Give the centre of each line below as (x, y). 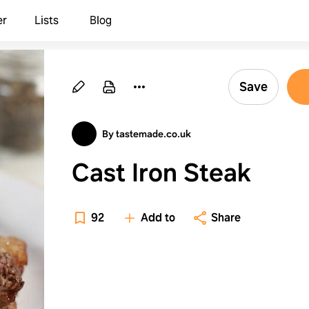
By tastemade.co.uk (147, 134)
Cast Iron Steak (161, 172)
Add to (158, 218)
